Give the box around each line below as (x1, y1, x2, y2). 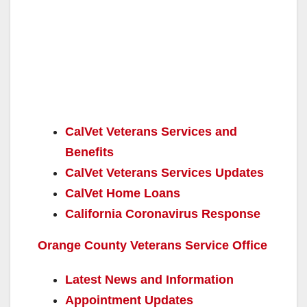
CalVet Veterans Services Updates (65, 165, 264, 180)
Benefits (65, 145, 114, 159)
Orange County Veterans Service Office (38, 238, 267, 252)
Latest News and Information (65, 272, 234, 286)
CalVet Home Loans (65, 186, 180, 200)
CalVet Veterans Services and (65, 124, 237, 138)
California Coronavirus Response (65, 206, 260, 221)
